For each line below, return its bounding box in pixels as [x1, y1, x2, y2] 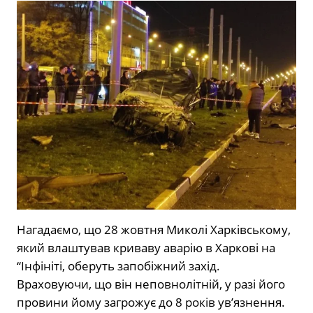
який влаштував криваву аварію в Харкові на [17, 240, 275, 256]
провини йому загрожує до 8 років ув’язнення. [17, 294, 285, 311]
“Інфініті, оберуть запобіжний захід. [17, 258, 220, 275]
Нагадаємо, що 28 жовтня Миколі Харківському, [17, 221, 291, 238]
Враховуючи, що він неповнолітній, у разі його [17, 276, 285, 293]
